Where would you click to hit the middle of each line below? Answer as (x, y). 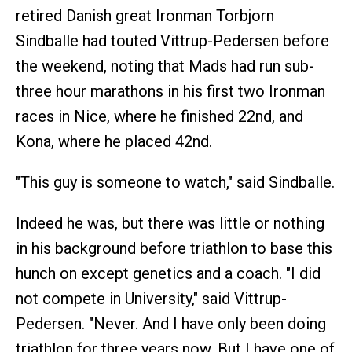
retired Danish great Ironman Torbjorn (145, 16)
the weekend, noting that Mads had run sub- (165, 66)
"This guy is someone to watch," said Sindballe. (175, 183)
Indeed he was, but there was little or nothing (170, 224)
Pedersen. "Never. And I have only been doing (171, 324)
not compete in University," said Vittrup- (151, 299)
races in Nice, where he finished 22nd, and (159, 117)
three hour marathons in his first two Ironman (170, 92)
